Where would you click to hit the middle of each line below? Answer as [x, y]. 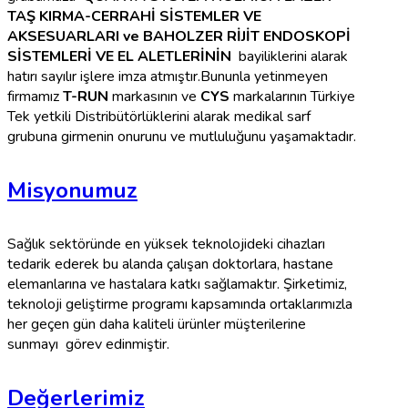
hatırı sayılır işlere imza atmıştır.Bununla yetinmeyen [168, 77]
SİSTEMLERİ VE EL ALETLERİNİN [119, 57]
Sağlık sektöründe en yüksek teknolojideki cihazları [166, 245]
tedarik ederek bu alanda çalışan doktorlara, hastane [170, 265]
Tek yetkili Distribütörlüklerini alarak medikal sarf [159, 117]
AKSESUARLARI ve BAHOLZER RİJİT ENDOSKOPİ [179, 37]
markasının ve [154, 97]
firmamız [35, 97]
